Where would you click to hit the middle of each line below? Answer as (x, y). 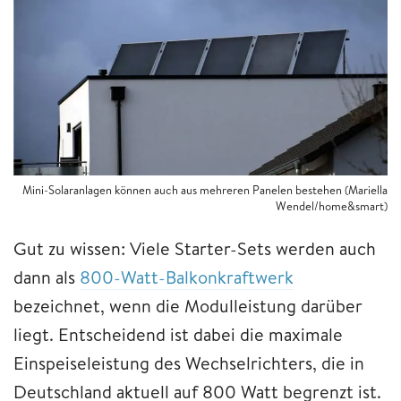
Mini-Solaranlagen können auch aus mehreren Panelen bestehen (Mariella (205, 189)
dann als (47, 277)
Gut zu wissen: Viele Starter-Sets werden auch (195, 248)
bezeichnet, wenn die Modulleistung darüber (188, 305)
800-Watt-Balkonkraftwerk (187, 277)
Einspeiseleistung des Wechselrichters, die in (189, 363)
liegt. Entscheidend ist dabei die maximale (178, 334)
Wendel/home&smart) (332, 205)
